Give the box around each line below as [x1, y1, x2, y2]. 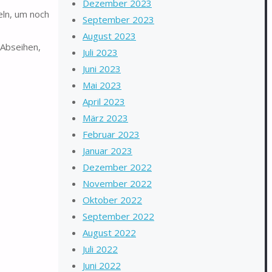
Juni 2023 [83, 63, 121, 75]
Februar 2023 [83, 128, 140, 140]
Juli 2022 [83, 243, 118, 255]
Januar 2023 [83, 144, 132, 157]
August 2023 [83, 30, 136, 42]
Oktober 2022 [83, 194, 142, 206]
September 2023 [83, 13, 154, 25]
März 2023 [83, 112, 128, 124]
